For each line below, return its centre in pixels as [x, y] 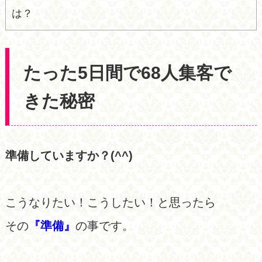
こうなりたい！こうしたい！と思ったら [110, 202]
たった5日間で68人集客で [128, 73]
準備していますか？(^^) [69, 155]
